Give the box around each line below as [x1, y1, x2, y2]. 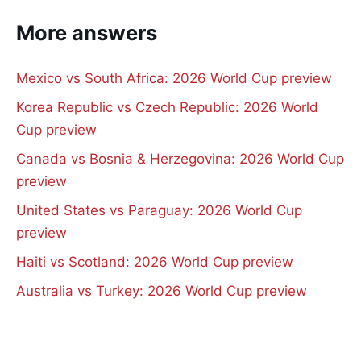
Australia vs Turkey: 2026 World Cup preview [16, 282, 307, 299]
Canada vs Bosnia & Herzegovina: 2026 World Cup [16, 150, 344, 167]
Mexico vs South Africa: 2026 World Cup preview [16, 69, 332, 86]
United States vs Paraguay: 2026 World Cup [16, 201, 302, 218]
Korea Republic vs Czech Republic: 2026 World [16, 98, 318, 115]
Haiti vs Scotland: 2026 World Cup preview [16, 253, 293, 270]
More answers [16, 19, 157, 45]
